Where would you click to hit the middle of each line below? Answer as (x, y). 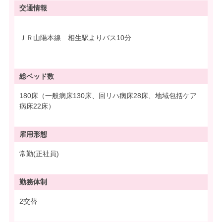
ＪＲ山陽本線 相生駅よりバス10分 (75, 37)
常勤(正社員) (39, 153)
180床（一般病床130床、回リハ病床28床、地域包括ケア (108, 95)
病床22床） (37, 106)
